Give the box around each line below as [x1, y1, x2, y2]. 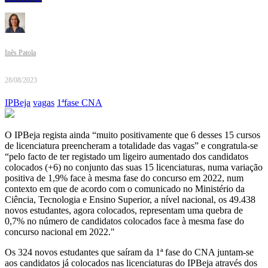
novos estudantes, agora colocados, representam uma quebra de [5, 205, 243, 216]
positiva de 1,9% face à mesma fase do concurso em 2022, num [5, 173, 243, 184]
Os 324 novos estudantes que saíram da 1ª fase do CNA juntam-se [5, 247, 254, 258]
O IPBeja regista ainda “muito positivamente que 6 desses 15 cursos [5, 130, 260, 141]
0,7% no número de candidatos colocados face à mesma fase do [5, 216, 244, 227]
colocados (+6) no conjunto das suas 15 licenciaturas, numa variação [5, 162, 263, 173]
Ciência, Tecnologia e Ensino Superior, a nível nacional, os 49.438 [5, 194, 255, 205]
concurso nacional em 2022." [5, 227, 115, 237]
